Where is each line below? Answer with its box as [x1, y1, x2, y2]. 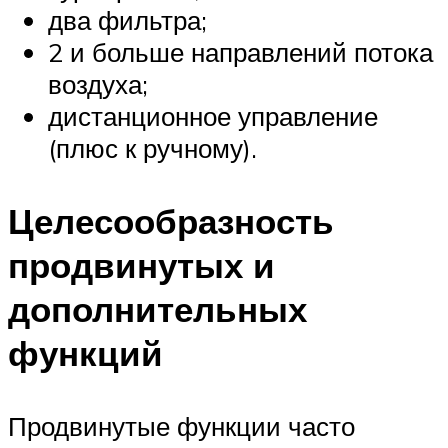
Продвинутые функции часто [8, 410, 355, 443]
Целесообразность [8, 199, 334, 244]
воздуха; [48, 67, 148, 100]
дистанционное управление [48, 99, 378, 132]
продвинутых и [8, 243, 275, 288]
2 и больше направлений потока [48, 35, 433, 68]
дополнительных [8, 287, 307, 332]
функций [8, 331, 163, 376]
